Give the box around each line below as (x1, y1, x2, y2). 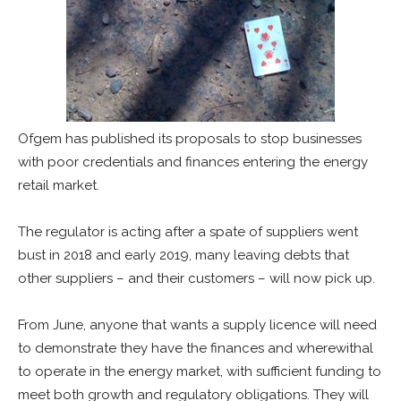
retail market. (18, 177, 99, 193)
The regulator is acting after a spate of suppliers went (18, 224, 358, 240)
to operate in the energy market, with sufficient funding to (18, 363, 381, 380)
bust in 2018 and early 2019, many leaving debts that (18, 247, 349, 263)
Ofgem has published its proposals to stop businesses (18, 131, 362, 147)
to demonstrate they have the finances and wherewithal (18, 340, 373, 356)
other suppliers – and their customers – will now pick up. (18, 270, 375, 286)
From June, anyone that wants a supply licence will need (18, 317, 377, 333)
